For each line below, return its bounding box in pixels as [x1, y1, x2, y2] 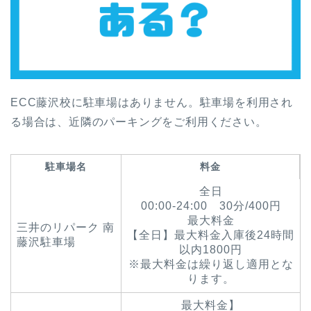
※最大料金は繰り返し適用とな [128, 258, 294, 270]
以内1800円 [179, 243, 242, 255]
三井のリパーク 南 [17, 221, 115, 233]
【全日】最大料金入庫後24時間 [127, 228, 294, 241]
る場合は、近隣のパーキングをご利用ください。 [10, 115, 267, 128]
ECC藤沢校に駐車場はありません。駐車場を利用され [10, 96, 293, 108]
